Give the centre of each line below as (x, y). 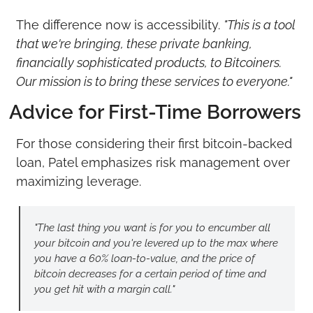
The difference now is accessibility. (119, 24)
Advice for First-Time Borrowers (155, 112)
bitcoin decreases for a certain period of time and (150, 274)
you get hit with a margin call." (104, 289)
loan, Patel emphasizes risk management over (153, 162)
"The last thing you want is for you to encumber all (152, 227)
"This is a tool (259, 24)
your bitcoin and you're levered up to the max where (156, 243)
